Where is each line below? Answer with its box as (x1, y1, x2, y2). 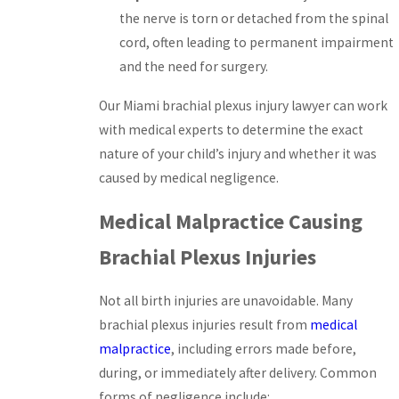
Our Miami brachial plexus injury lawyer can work (99, 97, 387, 115)
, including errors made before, (171, 340, 356, 358)
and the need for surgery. (119, 58, 269, 76)
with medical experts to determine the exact (99, 121, 363, 139)
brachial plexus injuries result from (99, 316, 310, 334)
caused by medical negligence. (99, 169, 279, 187)
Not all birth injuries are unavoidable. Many (99, 292, 353, 310)
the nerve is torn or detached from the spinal (119, 10, 389, 28)
